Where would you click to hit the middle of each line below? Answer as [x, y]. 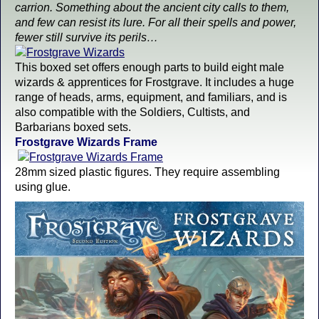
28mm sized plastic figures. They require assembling [147, 172]
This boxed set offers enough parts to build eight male [150, 67]
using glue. [43, 187]
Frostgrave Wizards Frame [86, 142]
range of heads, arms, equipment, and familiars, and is [151, 97]
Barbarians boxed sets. [73, 127]
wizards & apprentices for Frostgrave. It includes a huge [155, 82]
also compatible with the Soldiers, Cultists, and [132, 112]
